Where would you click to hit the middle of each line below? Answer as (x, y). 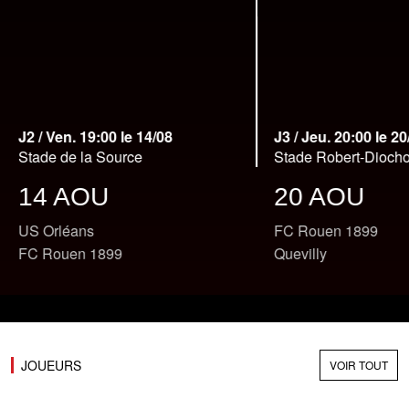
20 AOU (319, 197)
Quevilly (300, 254)
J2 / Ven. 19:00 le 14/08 (95, 137)
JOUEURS (51, 366)
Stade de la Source (80, 157)
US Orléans (56, 231)
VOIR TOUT (359, 365)
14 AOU (63, 197)
